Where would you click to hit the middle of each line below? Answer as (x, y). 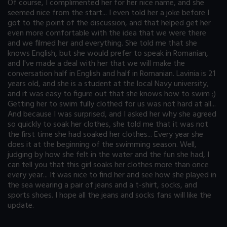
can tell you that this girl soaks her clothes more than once (108, 165)
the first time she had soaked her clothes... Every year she (105, 135)
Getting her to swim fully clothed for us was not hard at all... (112, 105)
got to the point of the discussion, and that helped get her (109, 24)
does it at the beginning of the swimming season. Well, (102, 145)
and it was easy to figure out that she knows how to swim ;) (112, 94)
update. (21, 206)
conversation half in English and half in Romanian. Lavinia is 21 (111, 74)
